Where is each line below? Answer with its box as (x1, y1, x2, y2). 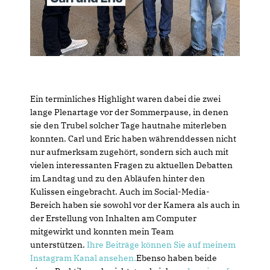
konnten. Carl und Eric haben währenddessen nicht (30, 133, 236, 144)
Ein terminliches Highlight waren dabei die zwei (30, 93, 221, 104)
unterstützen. (30, 239, 87, 250)
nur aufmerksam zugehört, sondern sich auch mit (30, 146, 228, 157)
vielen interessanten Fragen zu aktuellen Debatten (30, 160, 233, 171)
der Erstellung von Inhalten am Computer (30, 213, 196, 224)
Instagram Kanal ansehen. (30, 253, 136, 263)
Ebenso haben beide (136, 253, 217, 263)
